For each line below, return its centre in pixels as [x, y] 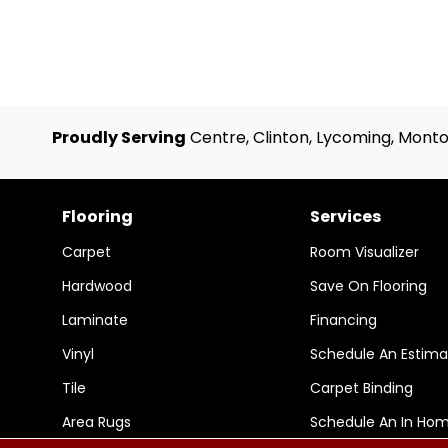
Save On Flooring [368, 285]
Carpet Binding [361, 387]
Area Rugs [96, 421]
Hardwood [97, 285]
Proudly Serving [119, 137]
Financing [343, 319]
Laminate [95, 319]
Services [345, 216]
